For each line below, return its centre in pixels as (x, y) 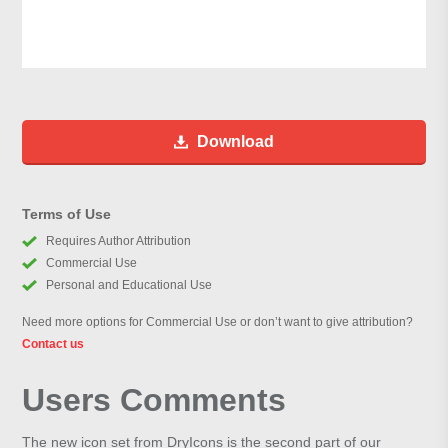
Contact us (53, 344)
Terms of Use (67, 214)
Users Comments (154, 400)
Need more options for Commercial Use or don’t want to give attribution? (218, 322)
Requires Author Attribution (118, 241)
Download (235, 142)
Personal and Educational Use (128, 285)
